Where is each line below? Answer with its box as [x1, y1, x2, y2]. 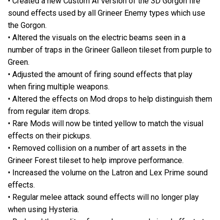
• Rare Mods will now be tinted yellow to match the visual [8, 119, 203, 129]
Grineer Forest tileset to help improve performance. [8, 156, 184, 165]
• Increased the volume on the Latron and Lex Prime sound [8, 168, 208, 178]
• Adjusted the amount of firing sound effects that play [8, 70, 192, 80]
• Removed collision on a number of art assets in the [8, 143, 187, 153]
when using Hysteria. [8, 205, 79, 215]
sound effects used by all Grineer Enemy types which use [8, 8, 205, 18]
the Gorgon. [8, 21, 47, 30]
